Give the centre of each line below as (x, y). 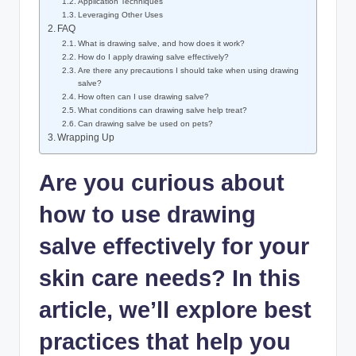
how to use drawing (147, 214)
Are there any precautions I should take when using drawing (189, 70)
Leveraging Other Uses (121, 14)
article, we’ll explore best (175, 310)
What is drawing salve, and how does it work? (162, 43)
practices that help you (165, 341)
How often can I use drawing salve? (144, 96)
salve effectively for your (174, 246)
